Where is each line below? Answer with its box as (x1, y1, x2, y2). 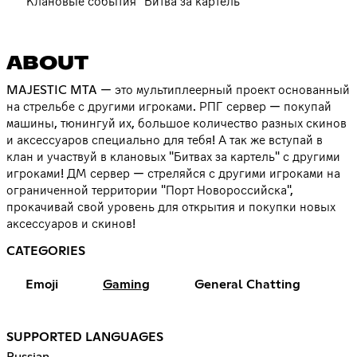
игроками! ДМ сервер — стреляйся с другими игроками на (6, 167, 340, 180)
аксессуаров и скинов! (6, 217, 135, 230)
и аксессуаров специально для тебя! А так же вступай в (6, 133, 323, 147)
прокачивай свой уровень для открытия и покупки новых (6, 200, 335, 214)
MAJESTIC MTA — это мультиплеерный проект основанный (6, 83, 350, 96)
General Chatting (194, 277, 300, 291)
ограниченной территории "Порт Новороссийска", (6, 183, 293, 197)
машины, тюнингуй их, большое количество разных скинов (6, 116, 347, 130)
